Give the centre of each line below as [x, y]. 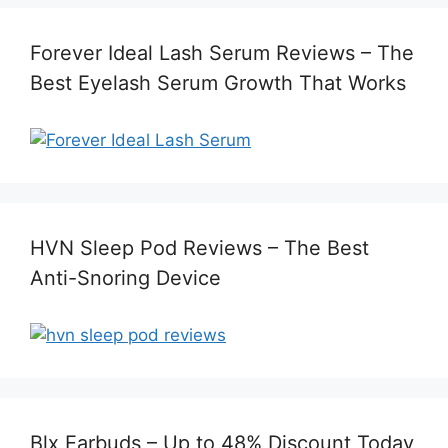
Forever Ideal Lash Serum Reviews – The [222, 53]
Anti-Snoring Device [125, 278]
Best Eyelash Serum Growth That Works [218, 83]
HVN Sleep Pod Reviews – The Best [199, 248]
